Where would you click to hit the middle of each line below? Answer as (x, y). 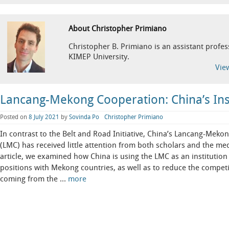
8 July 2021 (44, 117)
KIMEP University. (99, 57)
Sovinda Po (84, 117)
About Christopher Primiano (117, 29)
